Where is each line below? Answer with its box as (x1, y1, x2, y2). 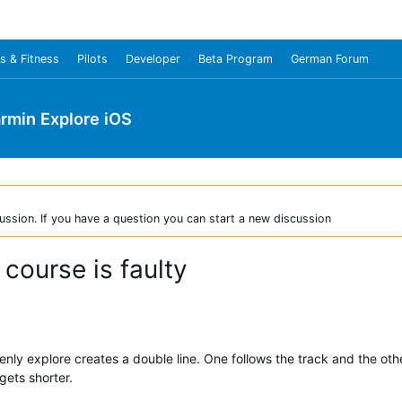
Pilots (77, 52, 108, 66)
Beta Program (198, 52, 273, 66)
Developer (126, 52, 180, 66)
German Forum (291, 52, 369, 66)
